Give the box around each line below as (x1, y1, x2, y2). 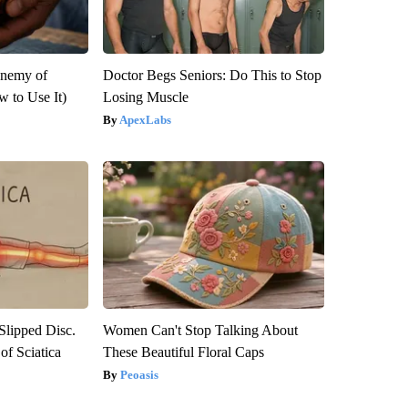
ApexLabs (118, 112, 171, 127)
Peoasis (119, 367, 158, 382)
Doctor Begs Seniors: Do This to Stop (102, 66, 321, 83)
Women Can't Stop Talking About (102, 321, 298, 338)
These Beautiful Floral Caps (102, 343, 264, 360)
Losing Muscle (102, 88, 189, 105)
